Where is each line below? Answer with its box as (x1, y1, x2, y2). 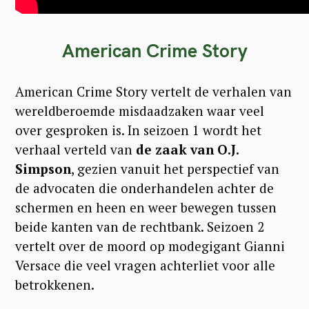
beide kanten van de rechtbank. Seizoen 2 (15, 217, 264, 235)
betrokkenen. (15, 275, 94, 293)
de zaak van (136, 140, 214, 158)
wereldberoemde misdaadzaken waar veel (15, 101, 264, 119)
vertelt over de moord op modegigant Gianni (15, 237, 285, 255)
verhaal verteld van (15, 140, 136, 158)
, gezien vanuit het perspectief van (71, 159, 279, 177)
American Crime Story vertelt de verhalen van (15, 82, 292, 100)
